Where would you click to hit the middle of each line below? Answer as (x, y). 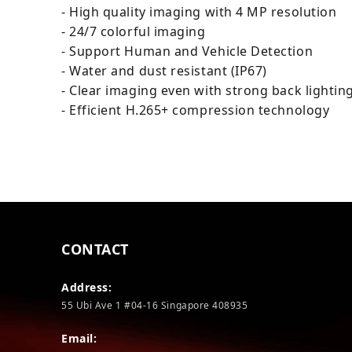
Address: (87, 287)
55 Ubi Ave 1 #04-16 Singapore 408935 (155, 305)
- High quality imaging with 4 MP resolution (199, 12)
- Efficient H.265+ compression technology (196, 110)
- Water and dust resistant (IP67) (164, 71)
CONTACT (95, 249)
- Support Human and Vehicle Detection (187, 51)
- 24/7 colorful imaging (134, 31)
